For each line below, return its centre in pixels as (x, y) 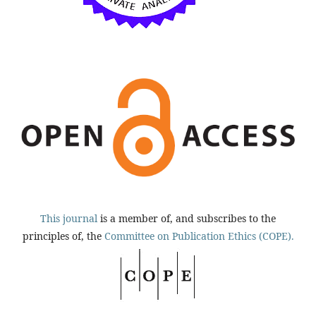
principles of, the (63, 236)
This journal (69, 219)
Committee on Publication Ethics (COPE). (199, 236)
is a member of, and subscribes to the (187, 219)
